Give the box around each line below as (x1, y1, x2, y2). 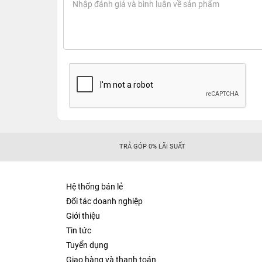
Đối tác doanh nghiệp (66, 196, 143, 206)
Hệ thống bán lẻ (66, 182, 123, 192)
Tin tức (66, 226, 91, 236)
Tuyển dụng (66, 240, 108, 250)
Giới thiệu (66, 211, 100, 221)
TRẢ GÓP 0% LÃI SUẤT (119, 143, 186, 151)
